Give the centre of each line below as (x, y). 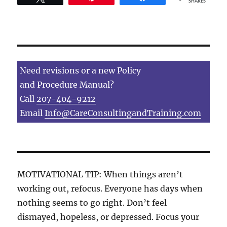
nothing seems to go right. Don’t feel (92, 202)
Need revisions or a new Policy (81, 70)
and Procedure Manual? (67, 84)
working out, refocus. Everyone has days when (110, 188)
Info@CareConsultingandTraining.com (123, 113)
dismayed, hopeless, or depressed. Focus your (108, 217)
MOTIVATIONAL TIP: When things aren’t (100, 174)
